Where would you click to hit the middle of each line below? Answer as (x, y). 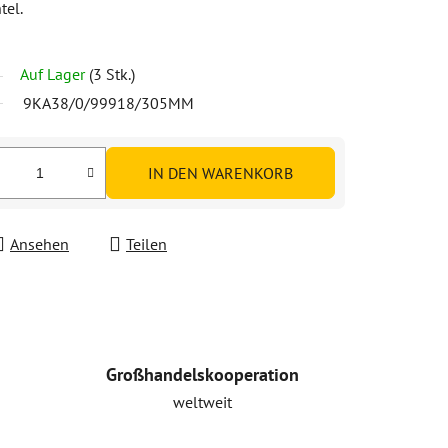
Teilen (146, 243)
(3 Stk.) (112, 73)
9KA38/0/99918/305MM (108, 102)
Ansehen (39, 243)
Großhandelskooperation (203, 374)
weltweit (203, 401)
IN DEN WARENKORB (220, 172)
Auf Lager (54, 73)
